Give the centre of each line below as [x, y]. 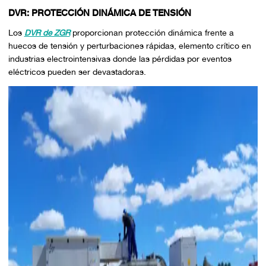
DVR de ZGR [47, 33]
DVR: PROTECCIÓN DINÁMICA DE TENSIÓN [99, 13]
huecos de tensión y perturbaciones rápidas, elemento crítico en [129, 46]
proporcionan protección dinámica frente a [152, 33]
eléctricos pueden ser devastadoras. [77, 72]
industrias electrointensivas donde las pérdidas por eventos [120, 59]
